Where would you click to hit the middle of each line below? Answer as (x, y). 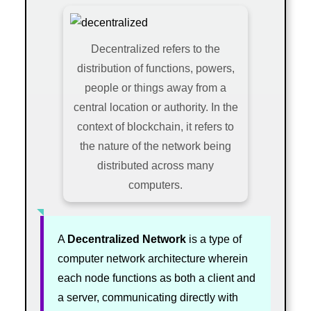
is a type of (213, 239)
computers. (155, 185)
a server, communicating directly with (148, 297)
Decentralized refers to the (155, 49)
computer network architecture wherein (152, 258)
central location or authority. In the (155, 107)
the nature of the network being (155, 146)
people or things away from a (155, 87)
